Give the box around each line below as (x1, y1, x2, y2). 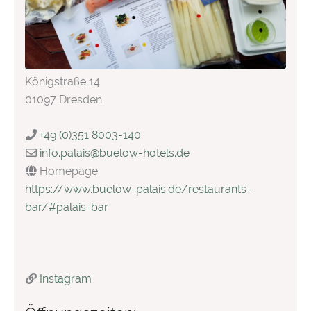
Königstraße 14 (25, 74, 101, 88)
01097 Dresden (25, 92, 102, 106)
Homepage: (39, 165, 100, 178)
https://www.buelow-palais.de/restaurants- (25, 183, 252, 196)
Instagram (39, 272, 92, 286)
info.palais (39, 146, 90, 160)
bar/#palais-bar (25, 201, 108, 215)
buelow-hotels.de (99, 146, 190, 160)
